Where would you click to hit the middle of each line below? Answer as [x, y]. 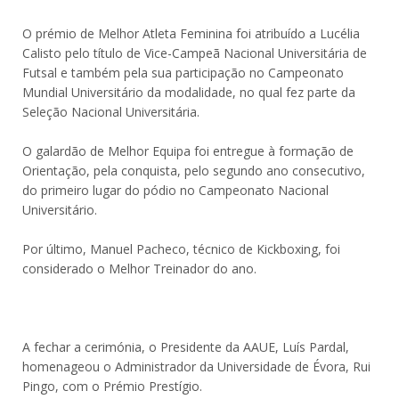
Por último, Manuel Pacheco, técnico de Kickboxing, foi [181, 249]
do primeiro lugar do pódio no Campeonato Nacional [175, 190]
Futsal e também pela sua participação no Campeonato [183, 73]
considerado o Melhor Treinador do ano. [139, 269]
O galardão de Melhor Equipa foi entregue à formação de [188, 151]
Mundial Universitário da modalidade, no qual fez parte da [189, 92]
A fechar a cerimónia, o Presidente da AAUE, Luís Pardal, [186, 347]
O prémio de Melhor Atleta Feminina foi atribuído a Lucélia [191, 33]
